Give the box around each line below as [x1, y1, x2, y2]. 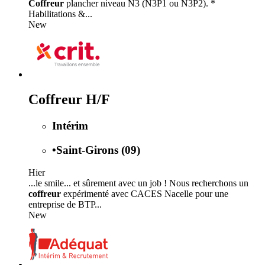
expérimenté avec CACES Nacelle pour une [61, 189, 228, 199]
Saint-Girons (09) [56, 143, 140, 156]
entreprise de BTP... [28, 199, 102, 210]
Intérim [52, 119, 88, 132]
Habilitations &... [28, 9, 92, 20]
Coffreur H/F [28, 91, 110, 107]
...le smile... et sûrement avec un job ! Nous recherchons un [28, 178, 248, 189]
